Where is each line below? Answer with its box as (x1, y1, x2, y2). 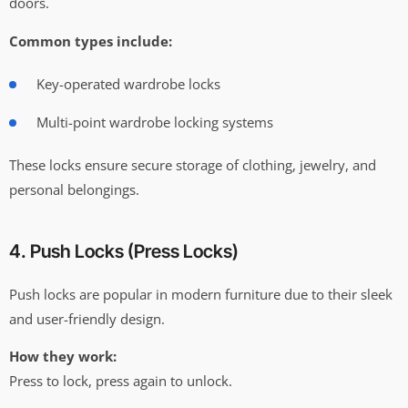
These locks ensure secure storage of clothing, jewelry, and (9, 155, 376, 174)
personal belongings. (9, 179, 139, 199)
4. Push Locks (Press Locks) (9, 240, 239, 262)
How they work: (9, 347, 117, 366)
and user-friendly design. (9, 309, 165, 328)
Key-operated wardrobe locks (36, 74, 220, 93)
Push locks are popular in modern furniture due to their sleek (9, 284, 393, 303)
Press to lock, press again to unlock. (9, 372, 232, 391)
